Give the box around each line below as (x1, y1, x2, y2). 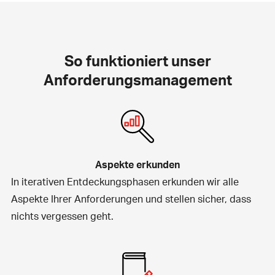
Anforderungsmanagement (43, 69, 232, 89)
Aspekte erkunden (95, 157, 180, 171)
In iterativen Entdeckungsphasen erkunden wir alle (10, 174, 239, 188)
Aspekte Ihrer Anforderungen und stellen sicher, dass (10, 192, 251, 205)
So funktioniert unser (64, 50, 211, 70)
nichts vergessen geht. (10, 209, 114, 222)
